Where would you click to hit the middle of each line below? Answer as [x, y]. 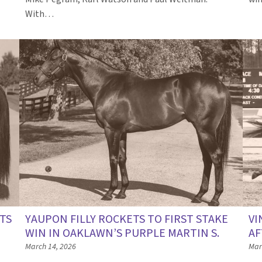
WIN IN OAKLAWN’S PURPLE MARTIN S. [123, 233]
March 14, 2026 [51, 247]
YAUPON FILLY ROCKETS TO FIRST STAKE [127, 219]
